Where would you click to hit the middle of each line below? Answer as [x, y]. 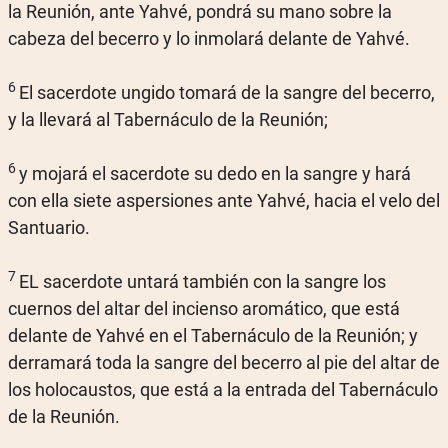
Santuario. [49, 227]
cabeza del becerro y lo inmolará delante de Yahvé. [209, 38]
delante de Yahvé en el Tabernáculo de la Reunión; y [213, 335]
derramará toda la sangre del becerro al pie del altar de [224, 362]
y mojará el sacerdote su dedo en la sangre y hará [215, 173]
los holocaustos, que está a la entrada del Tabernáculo [223, 389]
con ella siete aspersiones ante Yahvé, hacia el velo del [224, 200]
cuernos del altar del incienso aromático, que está [204, 308]
